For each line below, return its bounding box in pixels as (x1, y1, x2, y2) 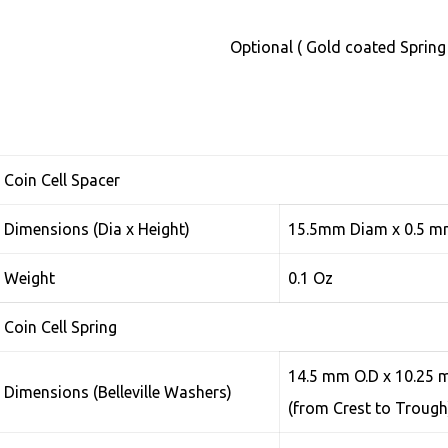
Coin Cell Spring (4, 318, 118, 336)
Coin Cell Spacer (4, 171, 121, 189)
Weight (4, 269, 56, 287)
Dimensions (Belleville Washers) (4, 383, 233, 401)
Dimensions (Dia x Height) (4, 220, 191, 238)
